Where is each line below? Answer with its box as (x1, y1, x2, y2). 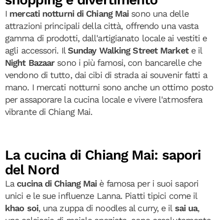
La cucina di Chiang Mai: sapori (5, 146, 201, 163)
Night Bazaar (5, 57, 55, 68)
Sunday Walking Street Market (67, 45, 189, 55)
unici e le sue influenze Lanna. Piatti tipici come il (5, 190, 197, 201)
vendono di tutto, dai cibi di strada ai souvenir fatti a (5, 69, 207, 80)
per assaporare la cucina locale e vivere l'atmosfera (5, 94, 203, 105)
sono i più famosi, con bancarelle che (55, 57, 202, 68)
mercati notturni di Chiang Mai (9, 8, 129, 19)
